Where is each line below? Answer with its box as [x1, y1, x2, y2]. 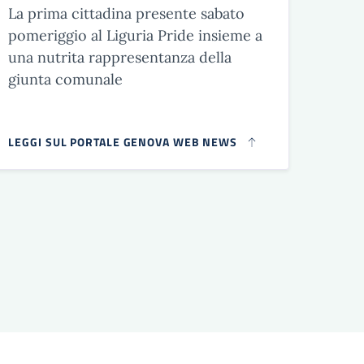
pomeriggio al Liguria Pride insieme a [8, 25, 263, 45]
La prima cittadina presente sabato [8, 3, 245, 23]
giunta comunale [8, 69, 123, 89]
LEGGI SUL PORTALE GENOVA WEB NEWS [8, 132, 238, 150]
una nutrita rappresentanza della [8, 47, 232, 67]
